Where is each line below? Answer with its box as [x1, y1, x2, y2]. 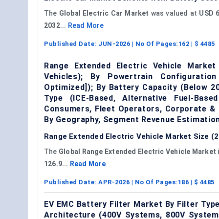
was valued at [149, 9, 199, 17]
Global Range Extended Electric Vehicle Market [59, 147, 217, 155]
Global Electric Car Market [59, 9, 149, 17]
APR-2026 [98, 178, 130, 186]
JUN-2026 [98, 40, 130, 47]
